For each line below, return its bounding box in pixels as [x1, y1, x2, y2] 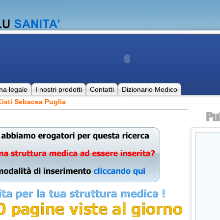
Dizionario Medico [121, 85, 177, 93]
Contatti [89, 85, 114, 93]
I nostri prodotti [35, 85, 82, 93]
